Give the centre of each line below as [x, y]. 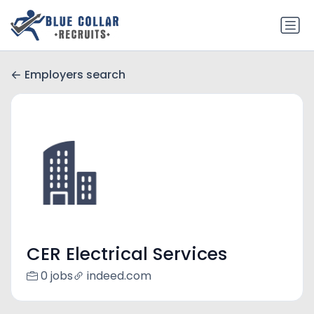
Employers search [75, 75]
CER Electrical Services [127, 254]
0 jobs [56, 276]
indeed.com [119, 276]
